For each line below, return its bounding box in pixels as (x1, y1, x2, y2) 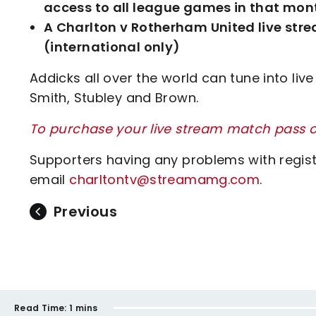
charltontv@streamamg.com (69, 171, 260, 188)
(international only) (44, 38, 181, 56)
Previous (54, 202, 117, 221)
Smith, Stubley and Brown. (30, 89, 199, 107)
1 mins (69, 301, 98, 314)
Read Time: (14, 301, 67, 314)
